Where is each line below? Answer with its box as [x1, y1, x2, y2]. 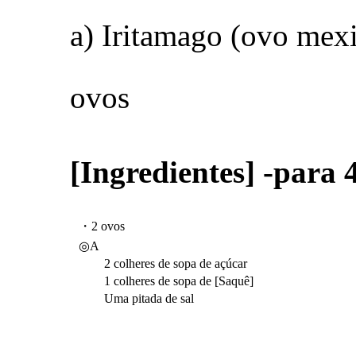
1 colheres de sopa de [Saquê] [79, 274, 253, 288]
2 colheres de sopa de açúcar [79, 257, 247, 270]
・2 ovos [79, 219, 125, 233]
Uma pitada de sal [79, 292, 194, 305]
